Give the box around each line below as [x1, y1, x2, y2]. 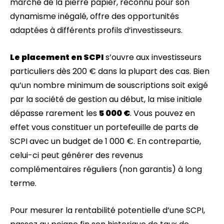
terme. [10, 177, 36, 189]
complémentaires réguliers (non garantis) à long [10, 163, 202, 175]
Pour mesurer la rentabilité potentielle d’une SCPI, [10, 204, 205, 216]
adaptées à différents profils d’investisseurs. [10, 24, 182, 36]
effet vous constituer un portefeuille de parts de [10, 121, 198, 133]
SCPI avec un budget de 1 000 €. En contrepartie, [10, 135, 201, 147]
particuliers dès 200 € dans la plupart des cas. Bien [10, 65, 209, 77]
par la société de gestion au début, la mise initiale [10, 93, 202, 105]
